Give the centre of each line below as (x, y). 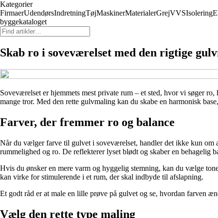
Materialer (141, 13)
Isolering (199, 13)
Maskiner (111, 13)
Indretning (70, 13)
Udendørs (39, 13)
